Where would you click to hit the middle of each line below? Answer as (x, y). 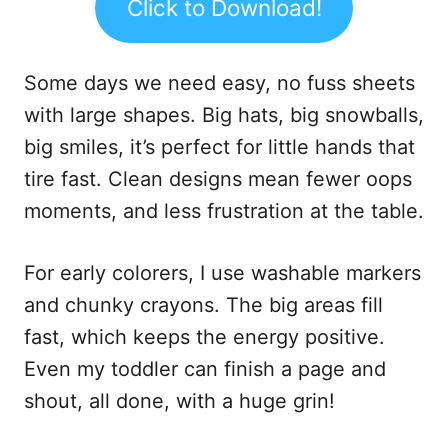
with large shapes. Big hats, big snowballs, (224, 114)
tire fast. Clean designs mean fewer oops (218, 178)
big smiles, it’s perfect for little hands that (219, 146)
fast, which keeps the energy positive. (204, 336)
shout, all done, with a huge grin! (179, 400)
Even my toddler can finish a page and (205, 368)
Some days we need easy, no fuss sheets (219, 82)
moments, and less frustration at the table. (224, 210)
